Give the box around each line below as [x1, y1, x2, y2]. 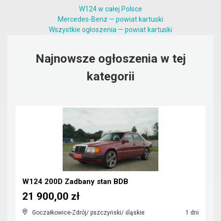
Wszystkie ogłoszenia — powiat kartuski [49, 26, 172, 34]
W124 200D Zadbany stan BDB [22, 177, 128, 186]
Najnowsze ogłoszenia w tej [35, 52, 186, 66]
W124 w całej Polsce [79, 5, 142, 13]
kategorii [86, 70, 135, 83]
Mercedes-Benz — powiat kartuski [58, 15, 163, 23]
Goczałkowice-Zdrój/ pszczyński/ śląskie [32, 209, 145, 216]
